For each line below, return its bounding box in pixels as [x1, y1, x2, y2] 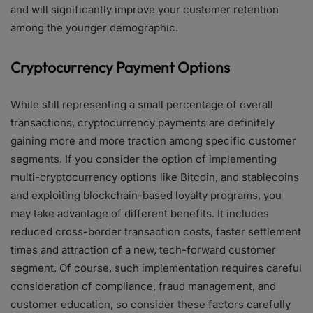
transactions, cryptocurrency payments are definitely [10, 116, 275, 130]
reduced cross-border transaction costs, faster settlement [10, 225, 301, 239]
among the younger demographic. [10, 21, 178, 35]
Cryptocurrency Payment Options [10, 58, 230, 77]
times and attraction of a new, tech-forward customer [10, 243, 276, 257]
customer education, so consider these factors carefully [10, 298, 291, 312]
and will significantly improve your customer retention [10, 3, 279, 17]
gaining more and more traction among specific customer [10, 134, 296, 148]
